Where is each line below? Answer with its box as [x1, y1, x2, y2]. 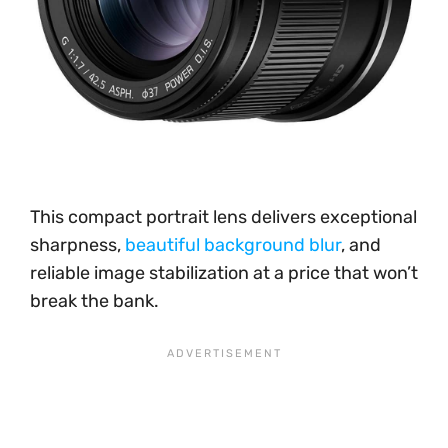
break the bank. [30, 289, 159, 312]
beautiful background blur [125, 233, 341, 256]
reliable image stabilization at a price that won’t [30, 261, 418, 284]
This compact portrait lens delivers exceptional [30, 205, 417, 228]
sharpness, [30, 233, 125, 256]
